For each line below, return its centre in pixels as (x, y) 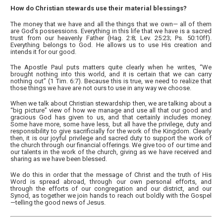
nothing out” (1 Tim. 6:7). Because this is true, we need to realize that (111, 81)
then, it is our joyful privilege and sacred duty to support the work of (111, 138)
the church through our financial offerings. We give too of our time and (111, 145)
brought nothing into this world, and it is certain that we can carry (111, 74)
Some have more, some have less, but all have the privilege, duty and (111, 124)
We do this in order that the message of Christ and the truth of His (111, 174)
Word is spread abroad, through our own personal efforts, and (111, 181)
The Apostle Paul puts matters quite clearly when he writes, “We (111, 67)
